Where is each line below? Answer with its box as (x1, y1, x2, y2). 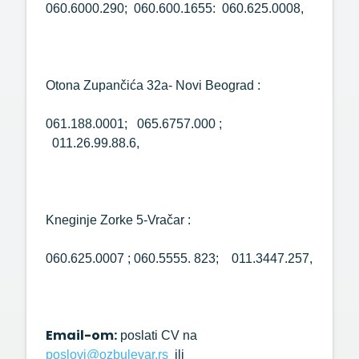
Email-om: (46, 326, 117, 345)
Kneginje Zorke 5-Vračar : (46, 213, 191, 227)
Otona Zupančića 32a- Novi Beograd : (46, 79, 260, 92)
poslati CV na (117, 329, 197, 342)
